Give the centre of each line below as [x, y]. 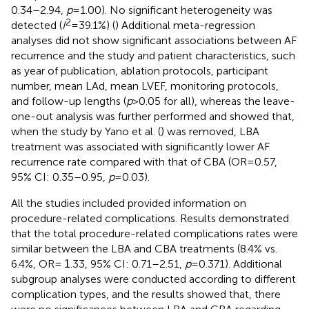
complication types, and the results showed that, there [146, 294]
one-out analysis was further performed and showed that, [153, 116]
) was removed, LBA [210, 131]
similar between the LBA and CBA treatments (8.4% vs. [144, 248]
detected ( [37, 25]
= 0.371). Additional [237, 263]
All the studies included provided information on [129, 203]
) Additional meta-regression [185, 25]
